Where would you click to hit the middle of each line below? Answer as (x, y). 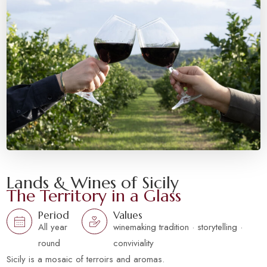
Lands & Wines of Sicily (93, 183)
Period (54, 216)
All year (53, 227)
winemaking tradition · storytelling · (178, 227)
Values (128, 216)
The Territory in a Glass (94, 196)
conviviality (134, 243)
